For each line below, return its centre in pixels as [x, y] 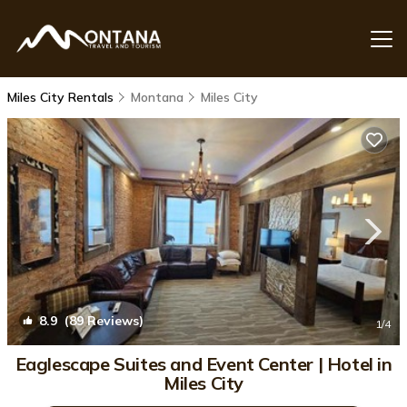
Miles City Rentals [62, 97]
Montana [157, 97]
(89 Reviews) [100, 321]
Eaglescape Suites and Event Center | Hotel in [203, 364]
